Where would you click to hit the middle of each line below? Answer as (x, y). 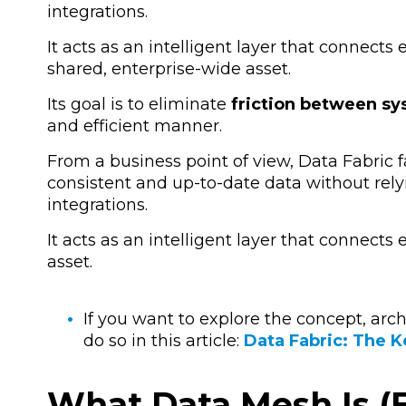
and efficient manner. (135, 126)
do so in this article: (164, 340)
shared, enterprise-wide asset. (169, 69)
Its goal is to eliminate (139, 105)
